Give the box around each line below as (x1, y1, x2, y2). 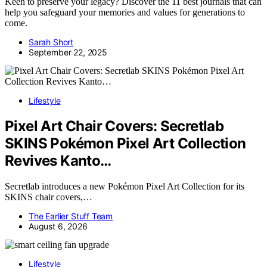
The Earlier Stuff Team (29, 210, 113, 221)
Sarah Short (29, 36, 74, 47)
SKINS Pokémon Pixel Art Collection (5, 134, 246, 152)
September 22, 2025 (29, 46, 107, 57)
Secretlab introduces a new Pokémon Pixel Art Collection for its (5, 181, 244, 191)
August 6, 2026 (29, 221, 88, 231)
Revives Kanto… (5, 151, 111, 169)
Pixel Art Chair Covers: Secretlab (5, 117, 224, 135)
